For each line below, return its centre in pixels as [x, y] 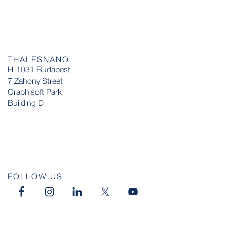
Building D [26, 103]
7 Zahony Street [35, 80]
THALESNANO [39, 59]
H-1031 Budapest [39, 69]
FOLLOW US [35, 176]
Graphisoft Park [35, 91]
